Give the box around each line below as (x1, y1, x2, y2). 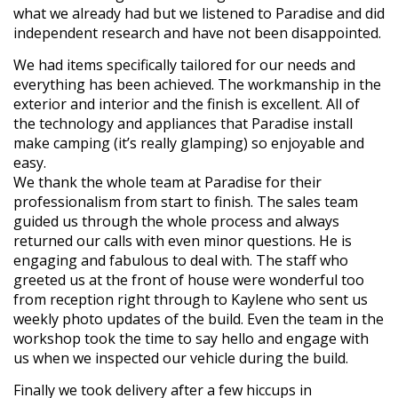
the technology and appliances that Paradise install (13, 113, 353, 133)
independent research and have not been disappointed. (13, 22, 381, 43)
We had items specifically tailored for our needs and (13, 54, 355, 75)
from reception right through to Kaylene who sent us (13, 289, 368, 309)
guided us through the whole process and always (13, 211, 339, 231)
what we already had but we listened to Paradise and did (13, 3, 385, 23)
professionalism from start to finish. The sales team (13, 191, 358, 211)
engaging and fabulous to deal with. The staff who (13, 250, 348, 270)
